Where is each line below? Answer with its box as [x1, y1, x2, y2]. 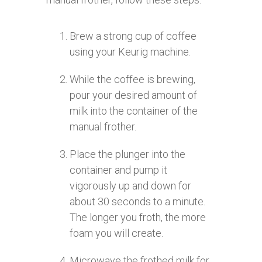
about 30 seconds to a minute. [70, 195, 205, 208]
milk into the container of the [70, 104, 198, 117]
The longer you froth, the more [70, 211, 206, 223]
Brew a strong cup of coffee [70, 29, 196, 42]
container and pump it [70, 163, 167, 176]
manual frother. [70, 120, 136, 133]
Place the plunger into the [70, 147, 185, 160]
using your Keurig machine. [70, 45, 191, 58]
